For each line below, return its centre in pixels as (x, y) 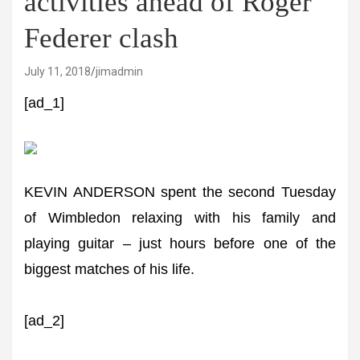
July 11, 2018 (57, 72)
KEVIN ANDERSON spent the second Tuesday (180, 192)
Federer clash (101, 38)
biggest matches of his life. (109, 269)
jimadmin (119, 72)
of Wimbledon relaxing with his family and (180, 218)
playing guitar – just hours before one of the (180, 243)
